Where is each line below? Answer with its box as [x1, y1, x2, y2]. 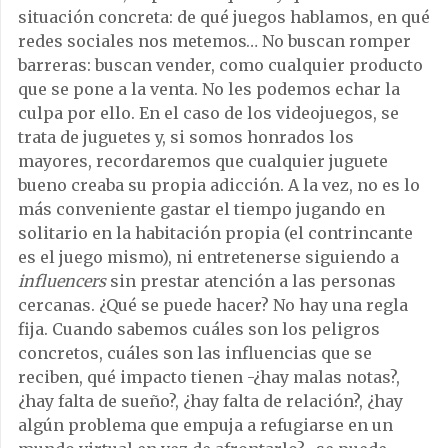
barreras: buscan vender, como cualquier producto [18, 54, 423, 75]
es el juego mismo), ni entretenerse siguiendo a [18, 246, 399, 267]
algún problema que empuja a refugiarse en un [18, 414, 393, 435]
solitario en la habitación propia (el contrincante [18, 222, 413, 243]
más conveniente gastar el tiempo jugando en [18, 198, 385, 219]
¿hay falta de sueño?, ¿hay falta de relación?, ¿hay [18, 390, 403, 411]
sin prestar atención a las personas [106, 270, 396, 291]
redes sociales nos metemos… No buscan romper [18, 30, 411, 51]
